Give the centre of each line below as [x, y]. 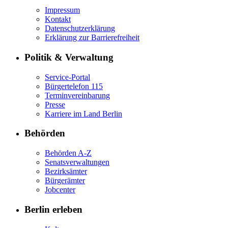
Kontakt [58, 19]
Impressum [62, 10]
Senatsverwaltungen [77, 162]
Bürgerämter [65, 181]
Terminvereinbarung [77, 95]
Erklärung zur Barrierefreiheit [92, 38]
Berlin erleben [53, 209]
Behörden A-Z [68, 153]
